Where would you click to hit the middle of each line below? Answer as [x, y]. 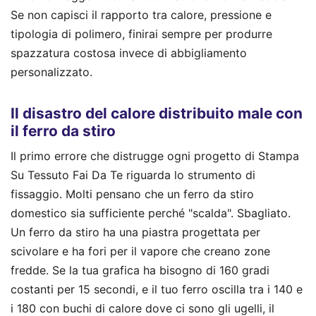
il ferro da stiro [63, 130]
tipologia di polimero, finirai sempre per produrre [141, 34]
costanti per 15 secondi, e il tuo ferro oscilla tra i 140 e [157, 289]
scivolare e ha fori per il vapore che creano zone [140, 251]
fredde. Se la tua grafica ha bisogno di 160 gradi [140, 270]
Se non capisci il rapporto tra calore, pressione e [141, 15]
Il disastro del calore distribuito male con [157, 113]
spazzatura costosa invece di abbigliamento [129, 53]
